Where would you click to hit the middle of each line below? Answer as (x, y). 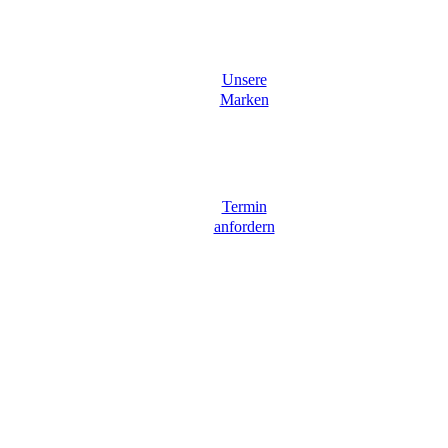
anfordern (244, 227)
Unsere (244, 80)
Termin (244, 207)
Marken (244, 100)
